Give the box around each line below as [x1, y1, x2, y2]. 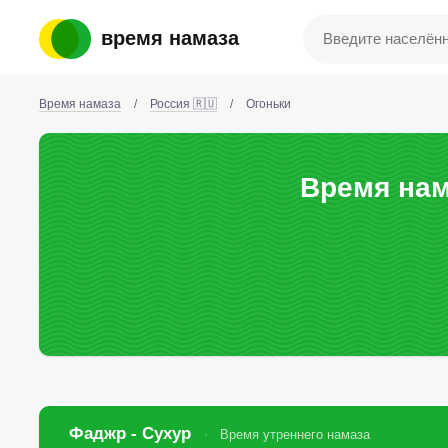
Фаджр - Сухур [69, 424, 197, 443]
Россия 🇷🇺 [150, 97, 217, 111]
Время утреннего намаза [220, 427, 371, 442]
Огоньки [246, 97, 291, 111]
